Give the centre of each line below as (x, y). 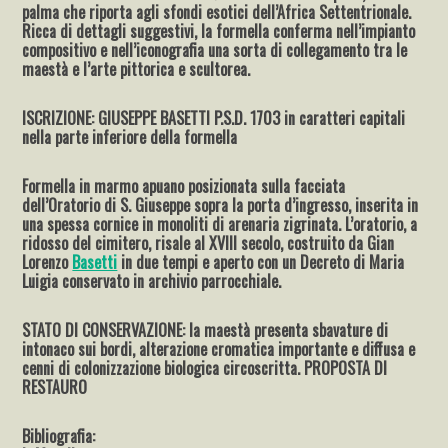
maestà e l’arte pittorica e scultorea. (136, 68)
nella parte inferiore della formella (130, 136)
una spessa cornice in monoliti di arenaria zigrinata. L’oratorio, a (220, 223)
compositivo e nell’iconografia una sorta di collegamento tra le (215, 49)
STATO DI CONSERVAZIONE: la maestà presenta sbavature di (205, 329)
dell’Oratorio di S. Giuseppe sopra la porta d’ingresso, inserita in (220, 204)
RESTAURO (55, 386)
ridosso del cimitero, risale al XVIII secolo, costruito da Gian (208, 242)
